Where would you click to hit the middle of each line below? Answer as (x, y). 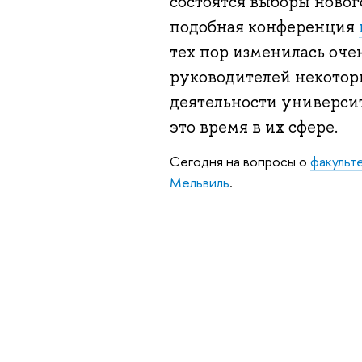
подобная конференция (264, 27)
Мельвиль (199, 182)
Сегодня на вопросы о (240, 161)
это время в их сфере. (253, 127)
